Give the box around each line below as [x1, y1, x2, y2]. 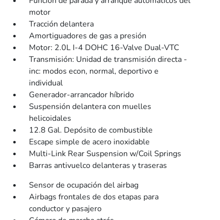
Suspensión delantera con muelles [29, 101, 152, 112]
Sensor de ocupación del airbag [29, 180, 139, 191]
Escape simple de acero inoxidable [29, 137, 150, 147]
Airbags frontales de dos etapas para [29, 192, 159, 202]
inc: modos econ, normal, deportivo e [29, 66, 159, 77]
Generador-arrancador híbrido [29, 89, 135, 100]
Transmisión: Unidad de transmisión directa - [29, 54, 188, 65]
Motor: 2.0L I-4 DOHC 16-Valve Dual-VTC [29, 42, 180, 53]
